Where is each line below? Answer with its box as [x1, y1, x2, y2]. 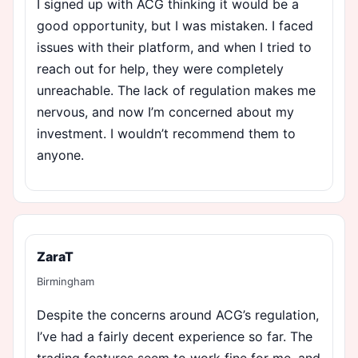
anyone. [37, 146, 84, 163]
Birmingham [37, 274, 94, 288]
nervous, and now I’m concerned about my [37, 103, 294, 120]
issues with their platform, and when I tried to [37, 38, 312, 55]
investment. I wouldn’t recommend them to [37, 125, 296, 141]
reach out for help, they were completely [37, 60, 284, 77]
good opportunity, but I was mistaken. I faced [37, 17, 313, 34]
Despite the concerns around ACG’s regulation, [37, 306, 319, 323]
